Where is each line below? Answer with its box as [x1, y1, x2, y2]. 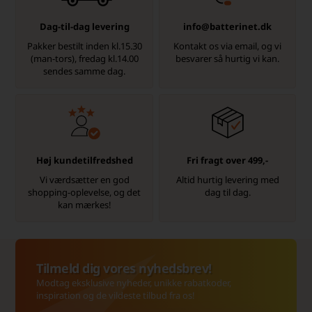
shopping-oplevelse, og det [28, 186, 141, 199]
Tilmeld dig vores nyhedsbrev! [36, 260, 212, 277]
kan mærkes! [57, 198, 111, 212]
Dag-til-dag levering [39, 20, 130, 33]
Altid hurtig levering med [175, 173, 279, 187]
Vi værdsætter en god [39, 173, 130, 187]
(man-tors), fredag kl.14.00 [30, 52, 139, 65]
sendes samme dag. [43, 65, 126, 78]
